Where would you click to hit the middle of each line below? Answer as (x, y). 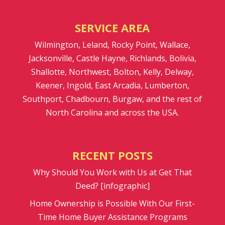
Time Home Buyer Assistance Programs (112, 217)
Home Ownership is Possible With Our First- (113, 204)
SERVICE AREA (113, 28)
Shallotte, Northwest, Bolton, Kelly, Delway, (112, 72)
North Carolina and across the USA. (113, 113)
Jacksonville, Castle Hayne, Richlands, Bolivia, (112, 59)
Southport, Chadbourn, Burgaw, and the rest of (113, 99)
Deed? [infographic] (112, 186)
